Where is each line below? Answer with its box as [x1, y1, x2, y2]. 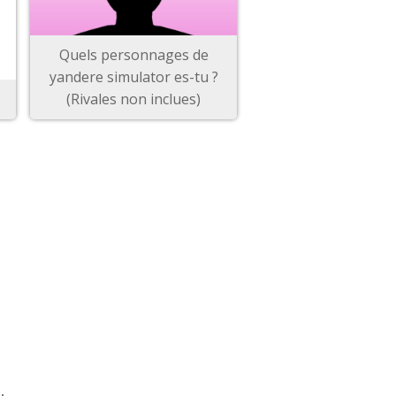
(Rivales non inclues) [66, 89, 201, 109]
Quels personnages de [58, 45, 209, 65]
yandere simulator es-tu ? [49, 67, 218, 87]
